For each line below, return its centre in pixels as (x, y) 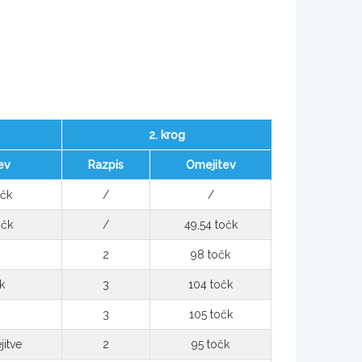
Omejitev (210, 165)
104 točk (210, 285)
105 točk (210, 315)
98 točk (210, 255)
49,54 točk (210, 225)
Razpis (106, 165)
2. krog (166, 135)
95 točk (210, 345)
